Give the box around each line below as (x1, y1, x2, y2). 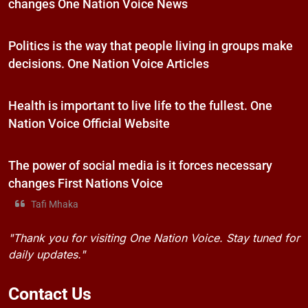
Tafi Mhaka (31, 199, 78, 211)
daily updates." (8, 247, 85, 262)
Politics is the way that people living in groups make (8, 39, 293, 54)
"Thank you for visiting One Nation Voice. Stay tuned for (8, 231, 300, 245)
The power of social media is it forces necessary (8, 159, 272, 173)
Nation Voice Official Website (8, 117, 170, 131)
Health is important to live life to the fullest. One (8, 99, 272, 113)
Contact (8, 284, 71, 305)
